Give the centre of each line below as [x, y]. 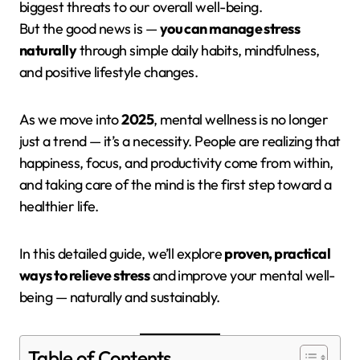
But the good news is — [90, 29]
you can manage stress [230, 29]
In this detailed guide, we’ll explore [122, 254]
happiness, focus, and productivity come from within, [176, 163]
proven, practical [278, 254]
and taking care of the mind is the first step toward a [176, 185]
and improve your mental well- [242, 276]
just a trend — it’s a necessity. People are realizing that [180, 141]
